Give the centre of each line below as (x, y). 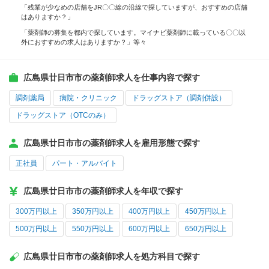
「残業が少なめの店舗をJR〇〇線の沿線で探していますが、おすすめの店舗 (134, 8)
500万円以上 (36, 229)
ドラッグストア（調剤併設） (179, 98)
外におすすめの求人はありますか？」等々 (84, 42)
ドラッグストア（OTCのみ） (63, 116)
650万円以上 (206, 229)
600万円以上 (149, 229)
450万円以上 (206, 212)
